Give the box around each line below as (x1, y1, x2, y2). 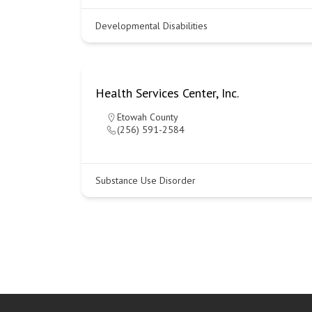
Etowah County (117, 111, 178, 123)
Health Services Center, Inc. (95, 85, 239, 101)
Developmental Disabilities (95, 19, 208, 32)
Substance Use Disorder (95, 174, 196, 187)
